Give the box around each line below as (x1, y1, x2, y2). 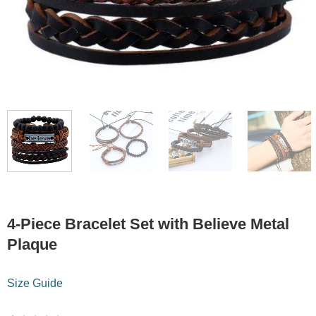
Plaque (6, 236, 57, 254)
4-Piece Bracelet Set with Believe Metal (6, 215, 289, 233)
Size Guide (6, 277, 63, 290)
